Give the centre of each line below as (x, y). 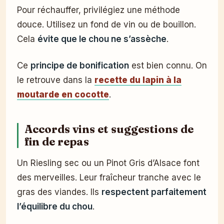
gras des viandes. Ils (59, 192)
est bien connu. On (168, 65)
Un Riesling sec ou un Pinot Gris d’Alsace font (108, 163)
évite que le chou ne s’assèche (102, 39)
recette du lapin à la (138, 80)
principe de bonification (80, 65)
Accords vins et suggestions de (109, 129)
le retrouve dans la (56, 80)
